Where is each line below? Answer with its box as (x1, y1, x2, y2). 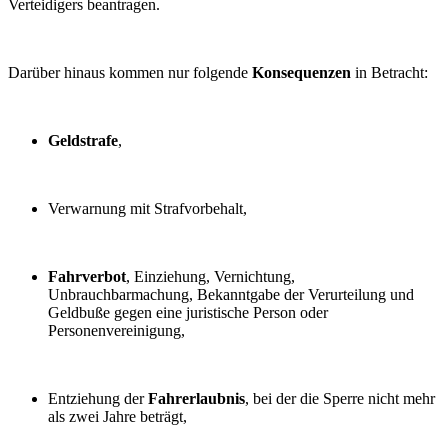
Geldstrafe (48, 131, 118, 149)
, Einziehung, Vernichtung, (126, 267, 295, 285)
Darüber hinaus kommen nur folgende (8, 63, 252, 81)
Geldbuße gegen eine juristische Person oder (48, 303, 328, 321)
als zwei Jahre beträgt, (48, 407, 187, 425)
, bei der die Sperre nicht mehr (245, 389, 435, 407)
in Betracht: (351, 63, 428, 81)
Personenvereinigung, (48, 321, 185, 339)
